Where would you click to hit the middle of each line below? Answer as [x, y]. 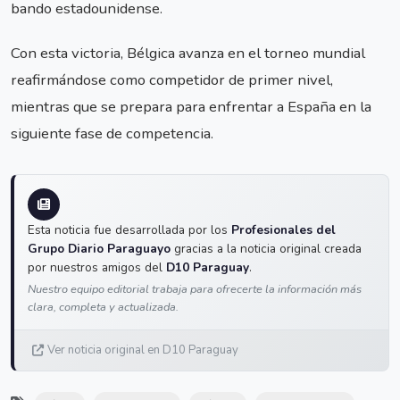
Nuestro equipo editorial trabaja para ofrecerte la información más [195, 290]
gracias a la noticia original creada [266, 249]
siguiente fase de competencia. [112, 134]
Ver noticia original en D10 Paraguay [143, 350]
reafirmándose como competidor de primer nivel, [172, 80]
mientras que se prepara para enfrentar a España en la [191, 107]
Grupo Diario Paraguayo [99, 249]
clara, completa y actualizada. [103, 308]
